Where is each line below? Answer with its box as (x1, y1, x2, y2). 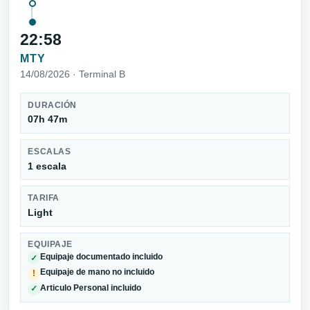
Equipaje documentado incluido (40, 252, 163, 261)
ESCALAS (28, 147, 71, 156)
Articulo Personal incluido (40, 283, 142, 292)
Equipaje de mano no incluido (40, 268, 155, 277)
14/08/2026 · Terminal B (20, 68, 125, 80)
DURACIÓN (28, 100, 77, 109)
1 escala (28, 160, 67, 172)
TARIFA (28, 194, 60, 203)
